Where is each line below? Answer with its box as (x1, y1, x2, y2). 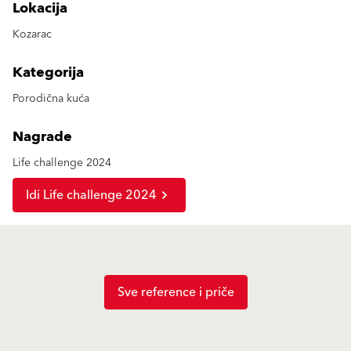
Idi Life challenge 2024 (26, 183, 157, 206)
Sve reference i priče (117, 280, 234, 303)
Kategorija (13, 60, 84, 85)
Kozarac (13, 24, 52, 44)
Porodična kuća (13, 89, 89, 108)
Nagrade (13, 124, 72, 149)
